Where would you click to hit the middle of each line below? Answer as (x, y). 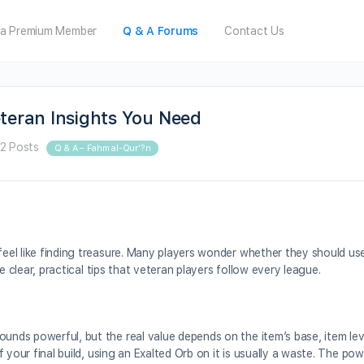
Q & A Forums (161, 31)
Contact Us (254, 31)
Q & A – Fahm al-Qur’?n (102, 148)
